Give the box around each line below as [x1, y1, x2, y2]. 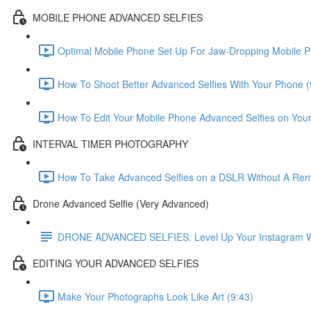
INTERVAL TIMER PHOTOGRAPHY [33, 136, 188, 151]
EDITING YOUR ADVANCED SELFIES [33, 255, 199, 270]
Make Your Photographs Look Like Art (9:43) [58, 289, 253, 303]
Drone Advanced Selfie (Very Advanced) [33, 196, 209, 210]
